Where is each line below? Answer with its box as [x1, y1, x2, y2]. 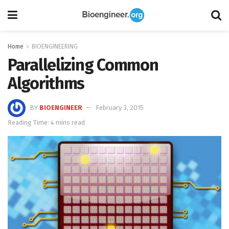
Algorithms [8, 74, 85, 93]
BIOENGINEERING [32, 43, 78, 50]
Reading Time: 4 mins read [8, 118, 85, 126]
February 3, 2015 [96, 103, 144, 111]
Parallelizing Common [8, 55, 158, 75]
